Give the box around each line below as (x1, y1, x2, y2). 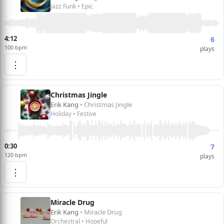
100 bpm (4, 43, 27, 51)
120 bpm (4, 151, 27, 158)
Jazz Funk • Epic (50, 2, 93, 10)
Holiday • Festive (50, 109, 96, 118)
